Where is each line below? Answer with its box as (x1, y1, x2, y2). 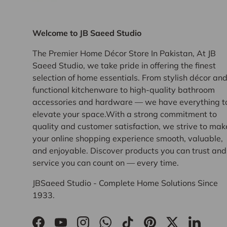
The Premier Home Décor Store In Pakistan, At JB (32, 48, 216, 58)
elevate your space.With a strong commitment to (32, 108, 217, 119)
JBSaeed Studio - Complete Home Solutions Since (32, 177, 218, 188)
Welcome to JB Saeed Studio (32, 27, 141, 38)
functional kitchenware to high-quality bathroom (32, 84, 215, 95)
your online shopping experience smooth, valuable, (32, 133, 223, 143)
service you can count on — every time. (32, 157, 179, 168)
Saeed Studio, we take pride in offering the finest (32, 60, 216, 70)
